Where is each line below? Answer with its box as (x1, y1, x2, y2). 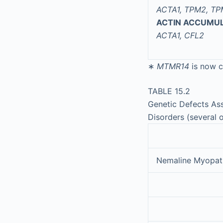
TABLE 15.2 (148, 86, 190, 96)
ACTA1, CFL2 (156, 30, 204, 40)
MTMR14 (157, 61, 192, 71)
